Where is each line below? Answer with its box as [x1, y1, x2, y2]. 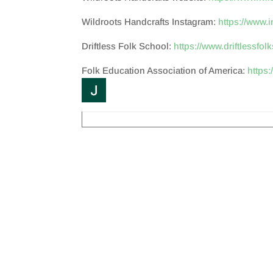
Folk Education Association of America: [82, 65, 248, 76]
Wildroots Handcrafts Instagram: [82, 16, 219, 27]
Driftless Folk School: [82, 41, 172, 51]
